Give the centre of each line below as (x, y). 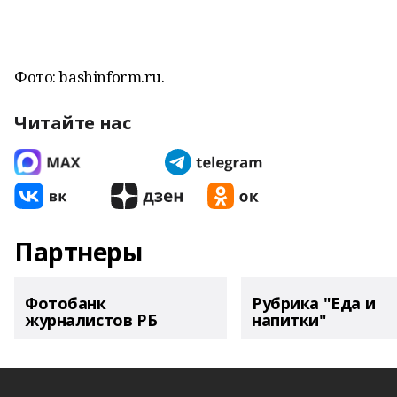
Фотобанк (66, 303)
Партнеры (78, 252)
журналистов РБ (91, 320)
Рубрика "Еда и (314, 303)
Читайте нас (73, 123)
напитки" (289, 320)
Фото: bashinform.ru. (90, 77)
